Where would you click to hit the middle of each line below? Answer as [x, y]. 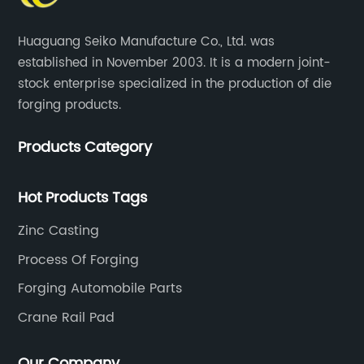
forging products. [70, 106]
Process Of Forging [79, 260]
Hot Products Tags [83, 198]
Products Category [85, 148]
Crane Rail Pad [67, 317]
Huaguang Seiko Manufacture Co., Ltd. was [147, 42]
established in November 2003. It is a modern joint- [175, 63]
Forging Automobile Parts [100, 289]
